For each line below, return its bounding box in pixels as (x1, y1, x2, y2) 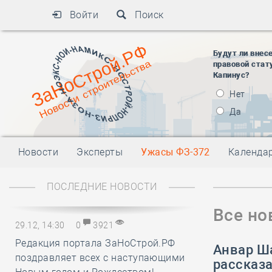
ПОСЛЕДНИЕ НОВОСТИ (44, 181, 160, 192)
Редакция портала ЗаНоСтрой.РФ (15, 237, 175, 249)
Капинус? (213, 70, 250, 80)
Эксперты (76, 146, 123, 158)
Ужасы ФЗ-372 (141, 146, 210, 158)
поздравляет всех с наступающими (15, 252, 185, 263)
